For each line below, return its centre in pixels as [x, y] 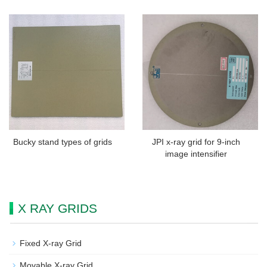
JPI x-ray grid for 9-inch [196, 142]
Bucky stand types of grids [62, 142]
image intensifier [196, 154]
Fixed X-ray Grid [51, 243]
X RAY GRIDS [58, 209]
